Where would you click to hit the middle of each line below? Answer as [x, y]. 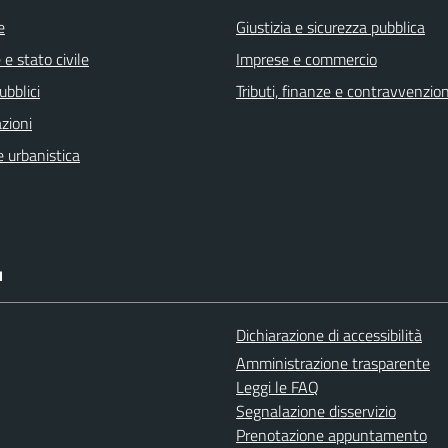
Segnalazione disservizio [316, 411]
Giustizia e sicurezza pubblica [330, 27]
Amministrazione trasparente [333, 363]
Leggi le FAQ [277, 387]
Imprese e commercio [306, 59]
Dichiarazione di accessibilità [329, 335]
